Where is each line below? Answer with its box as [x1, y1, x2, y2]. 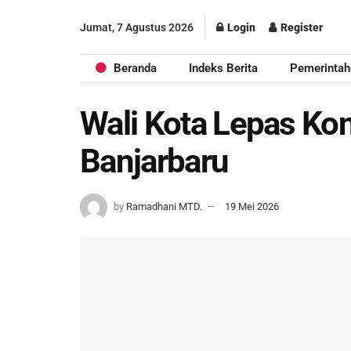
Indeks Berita [189, 61, 259, 75]
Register [277, 20, 323, 34]
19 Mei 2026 [225, 200, 279, 212]
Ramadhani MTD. [126, 200, 202, 212]
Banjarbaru [80, 142, 229, 180]
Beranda [114, 61, 157, 75]
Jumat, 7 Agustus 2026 [80, 20, 194, 34]
